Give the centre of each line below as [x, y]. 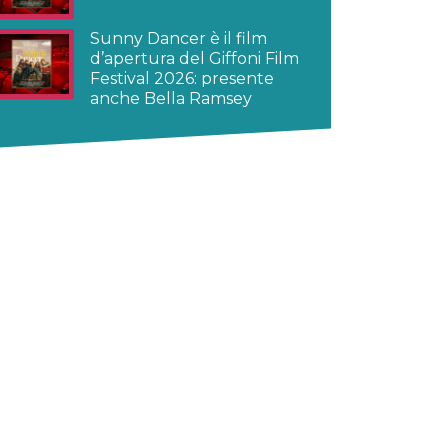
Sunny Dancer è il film [178, 38]
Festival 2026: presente [182, 78]
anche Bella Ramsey [171, 98]
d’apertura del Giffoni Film [194, 58]
